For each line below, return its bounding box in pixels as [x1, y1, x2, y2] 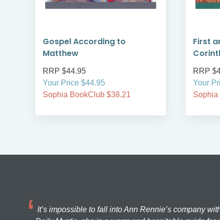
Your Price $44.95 [43, 79, 105, 87]
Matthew [43, 48, 79, 59]
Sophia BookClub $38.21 [43, 90, 131, 99]
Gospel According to [43, 36, 126, 48]
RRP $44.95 [43, 67, 86, 76]
